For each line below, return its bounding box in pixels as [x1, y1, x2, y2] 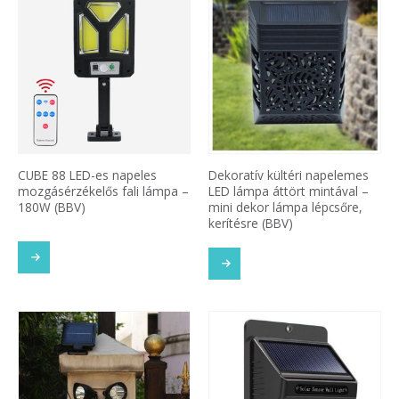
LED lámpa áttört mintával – [208, 182, 369, 199]
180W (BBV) [18, 198, 85, 216]
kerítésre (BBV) [208, 214, 293, 232]
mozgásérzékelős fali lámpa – [18, 182, 189, 199]
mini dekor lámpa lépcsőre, [208, 198, 362, 216]
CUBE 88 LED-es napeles [18, 166, 157, 183]
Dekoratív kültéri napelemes [208, 166, 369, 183]
